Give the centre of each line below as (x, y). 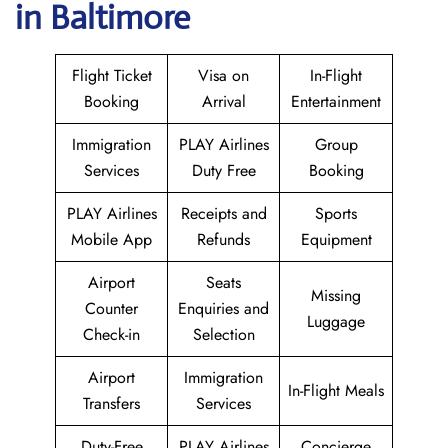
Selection (223, 334)
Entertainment (336, 101)
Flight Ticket (111, 75)
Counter (111, 308)
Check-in (111, 334)
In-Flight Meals (336, 390)
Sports (336, 213)
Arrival (223, 101)
